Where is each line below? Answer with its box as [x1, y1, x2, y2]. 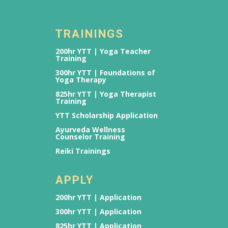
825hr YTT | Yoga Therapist [55, 89, 157, 99]
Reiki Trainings [55, 146, 111, 156]
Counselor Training [55, 132, 126, 142]
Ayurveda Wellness [55, 125, 126, 135]
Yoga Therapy [55, 75, 107, 85]
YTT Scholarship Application [55, 110, 158, 121]
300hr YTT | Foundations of [55, 68, 156, 78]
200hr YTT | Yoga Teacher [55, 46, 151, 56]
